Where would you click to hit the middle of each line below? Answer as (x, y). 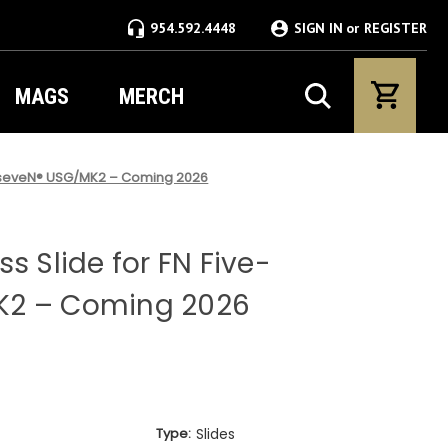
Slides (215, 433)
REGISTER (395, 28)
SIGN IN (318, 28)
